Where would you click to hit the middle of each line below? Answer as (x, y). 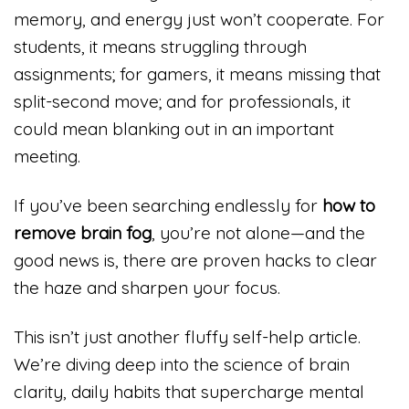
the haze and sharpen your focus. (147, 288)
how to (349, 206)
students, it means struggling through (160, 47)
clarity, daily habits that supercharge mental (189, 391)
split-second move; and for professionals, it (182, 102)
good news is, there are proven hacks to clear (195, 261)
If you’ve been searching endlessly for (168, 206)
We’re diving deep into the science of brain (182, 364)
